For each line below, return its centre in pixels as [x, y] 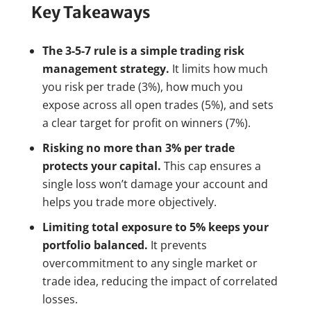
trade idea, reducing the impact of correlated [160, 281]
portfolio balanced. [95, 245]
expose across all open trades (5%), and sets [158, 105]
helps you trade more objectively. [129, 202]
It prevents [177, 245]
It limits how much [218, 69]
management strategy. [106, 69]
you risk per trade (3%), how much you [142, 87]
